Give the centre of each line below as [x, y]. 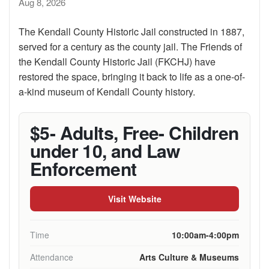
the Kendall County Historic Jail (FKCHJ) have [117, 62]
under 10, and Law [105, 151]
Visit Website [134, 199]
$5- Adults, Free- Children [134, 133]
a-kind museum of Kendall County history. [107, 92]
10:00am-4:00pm [205, 235]
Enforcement [83, 169]
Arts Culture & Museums [189, 257]
